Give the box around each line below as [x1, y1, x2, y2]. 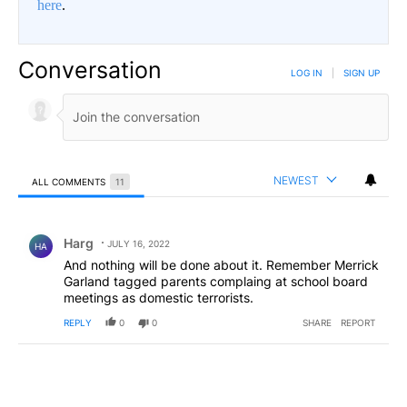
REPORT [341, 316, 375, 328]
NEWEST [273, 173, 319, 187]
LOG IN [291, 66, 323, 78]
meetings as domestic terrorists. [64, 289, 253, 305]
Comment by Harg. [18, 220, 149, 238]
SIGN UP [343, 66, 380, 78]
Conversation [18, 55, 162, 84]
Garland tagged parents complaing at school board [64, 273, 368, 289]
